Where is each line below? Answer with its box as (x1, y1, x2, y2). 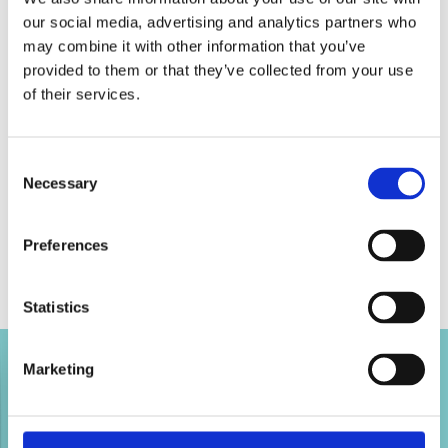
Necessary (23, 174, 97, 192)
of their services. (23, 85, 140, 103)
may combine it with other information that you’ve (23, 37, 366, 55)
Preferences (23, 236, 109, 254)
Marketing (23, 360, 94, 378)
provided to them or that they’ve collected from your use (23, 61, 413, 79)
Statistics (23, 298, 89, 316)
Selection (7, 178, 68, 196)
